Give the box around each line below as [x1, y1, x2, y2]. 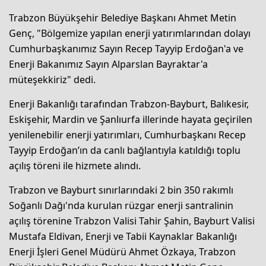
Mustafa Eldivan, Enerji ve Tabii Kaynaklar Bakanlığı [9, 230, 237, 243]
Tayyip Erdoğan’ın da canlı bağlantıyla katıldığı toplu [9, 144, 240, 157]
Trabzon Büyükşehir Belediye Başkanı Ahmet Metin [9, 11, 236, 25]
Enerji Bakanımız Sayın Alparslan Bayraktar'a [9, 58, 208, 71]
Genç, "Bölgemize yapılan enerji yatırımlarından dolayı [9, 27, 251, 40]
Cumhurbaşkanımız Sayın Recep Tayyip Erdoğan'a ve [9, 42, 243, 56]
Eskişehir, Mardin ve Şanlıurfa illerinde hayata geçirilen [9, 113, 252, 126]
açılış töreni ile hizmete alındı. [9, 159, 141, 173]
